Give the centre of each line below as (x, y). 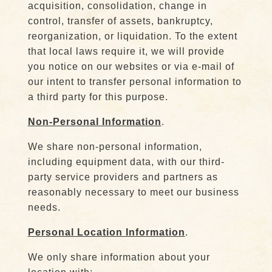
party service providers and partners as (123, 177)
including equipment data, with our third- (126, 162)
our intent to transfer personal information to (134, 82)
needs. (44, 207)
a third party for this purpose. (98, 97)
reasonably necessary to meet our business (133, 192)
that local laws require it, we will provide (126, 51)
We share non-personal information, (115, 147)
